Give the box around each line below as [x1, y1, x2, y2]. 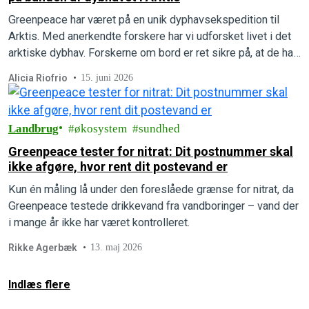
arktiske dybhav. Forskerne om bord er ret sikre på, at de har [8, 46, 297, 59]
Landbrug [8, 122, 59, 135]
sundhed [139, 122, 180, 135]
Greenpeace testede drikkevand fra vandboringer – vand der [8, 199, 299, 212]
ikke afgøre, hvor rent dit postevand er [8, 159, 228, 174]
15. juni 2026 [81, 72, 134, 83]
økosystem [74, 122, 127, 135]
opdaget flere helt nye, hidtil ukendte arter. [8, 63, 210, 76]
